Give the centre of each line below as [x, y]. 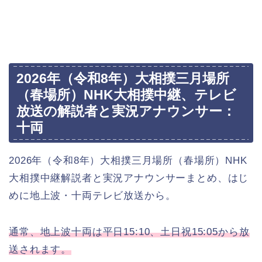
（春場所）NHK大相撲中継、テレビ [126, 95]
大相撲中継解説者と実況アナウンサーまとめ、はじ [129, 178]
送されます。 [40, 250]
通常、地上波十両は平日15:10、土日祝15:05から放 [129, 232]
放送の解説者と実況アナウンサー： [126, 111]
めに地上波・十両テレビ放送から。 [92, 196]
